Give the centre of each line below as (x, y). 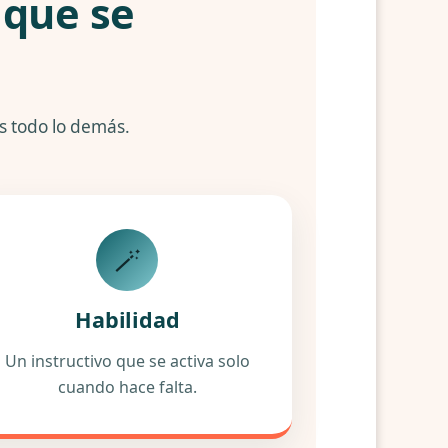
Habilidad (127, 319)
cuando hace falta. (127, 387)
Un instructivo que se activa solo (127, 361)
